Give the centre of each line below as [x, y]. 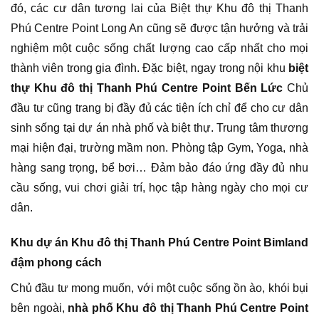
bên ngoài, [40, 308]
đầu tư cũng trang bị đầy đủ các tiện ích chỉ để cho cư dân [159, 108]
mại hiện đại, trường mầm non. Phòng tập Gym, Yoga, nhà [159, 147]
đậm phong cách [56, 262]
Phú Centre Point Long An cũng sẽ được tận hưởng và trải [159, 28]
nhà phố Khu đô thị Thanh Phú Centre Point [188, 308]
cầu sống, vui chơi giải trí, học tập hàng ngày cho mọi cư [159, 187]
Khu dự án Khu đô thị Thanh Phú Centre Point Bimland [159, 242]
